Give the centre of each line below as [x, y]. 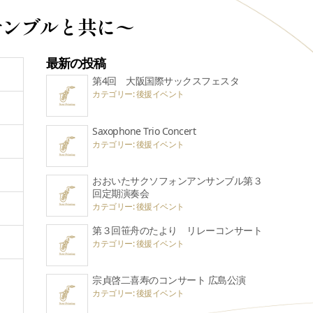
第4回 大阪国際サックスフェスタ [166, 81]
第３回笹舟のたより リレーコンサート [177, 231]
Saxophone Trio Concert [144, 131]
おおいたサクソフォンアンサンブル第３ [177, 180]
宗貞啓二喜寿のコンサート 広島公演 [169, 280]
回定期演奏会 [121, 193]
